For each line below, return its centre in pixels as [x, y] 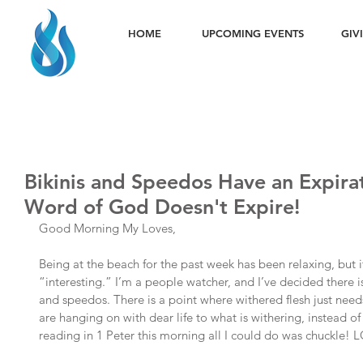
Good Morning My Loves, [107, 228]
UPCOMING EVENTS [252, 33]
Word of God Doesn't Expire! [162, 207]
